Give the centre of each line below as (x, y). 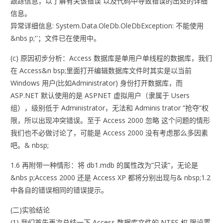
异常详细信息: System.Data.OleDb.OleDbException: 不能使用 (107, 26)
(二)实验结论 (30, 210)
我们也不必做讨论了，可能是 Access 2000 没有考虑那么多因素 (110, 133)
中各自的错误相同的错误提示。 (59, 190)
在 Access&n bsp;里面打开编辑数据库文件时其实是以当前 (101, 71)
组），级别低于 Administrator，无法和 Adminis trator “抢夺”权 (110, 108)
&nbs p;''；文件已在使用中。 (56, 38)
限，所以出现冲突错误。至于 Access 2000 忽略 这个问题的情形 (111, 120)
